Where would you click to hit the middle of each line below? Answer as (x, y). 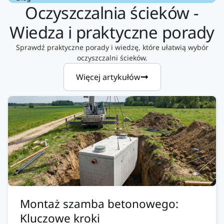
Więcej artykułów (108, 77)
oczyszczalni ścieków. (112, 57)
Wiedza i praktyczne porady (112, 32)
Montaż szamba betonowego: (99, 203)
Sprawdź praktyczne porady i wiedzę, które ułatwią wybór (112, 47)
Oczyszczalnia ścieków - (112, 12)
